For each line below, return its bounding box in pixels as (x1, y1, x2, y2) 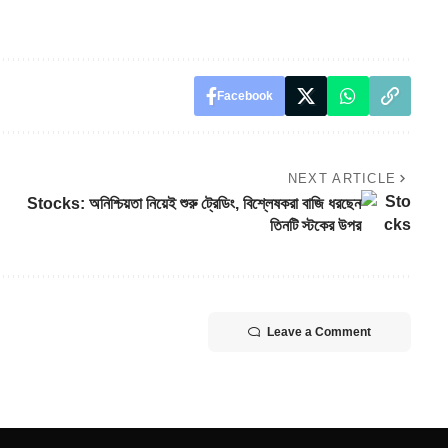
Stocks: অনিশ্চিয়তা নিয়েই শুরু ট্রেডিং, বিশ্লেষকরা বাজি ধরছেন (26, 194, 361, 212)
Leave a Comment (266, 324, 371, 339)
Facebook (216, 88, 273, 103)
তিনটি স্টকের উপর (269, 216, 361, 234)
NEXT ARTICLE (287, 170, 397, 186)
